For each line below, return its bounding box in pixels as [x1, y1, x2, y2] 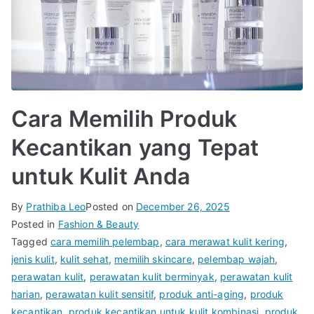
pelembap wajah [198, 253, 275, 266]
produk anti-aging [159, 288, 245, 301]
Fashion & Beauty [57, 218, 139, 231]
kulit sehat [60, 253, 109, 266]
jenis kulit [11, 253, 55, 266]
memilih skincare [114, 253, 192, 266]
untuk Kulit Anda [11, 163, 191, 191]
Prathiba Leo [26, 200, 86, 213]
